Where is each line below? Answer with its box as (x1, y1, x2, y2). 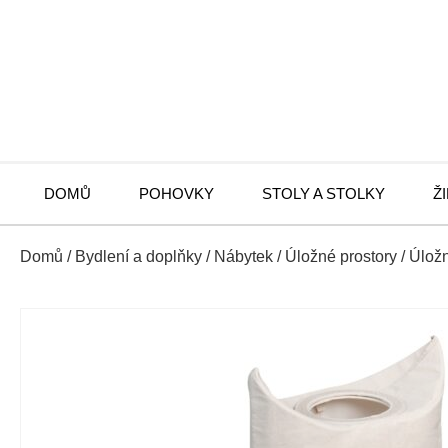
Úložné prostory (285, 248, 397, 265)
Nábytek (214, 248, 273, 265)
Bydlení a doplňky (75, 248, 202, 265)
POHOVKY (139, 185, 214, 202)
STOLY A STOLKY (262, 185, 385, 202)
